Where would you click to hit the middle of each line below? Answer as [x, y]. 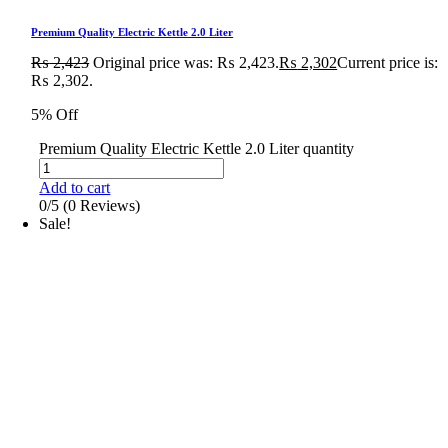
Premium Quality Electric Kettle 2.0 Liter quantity [197, 148]
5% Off [55, 114]
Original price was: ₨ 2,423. [186, 62]
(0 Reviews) [102, 205]
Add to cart [75, 187]
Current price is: [388, 62]
